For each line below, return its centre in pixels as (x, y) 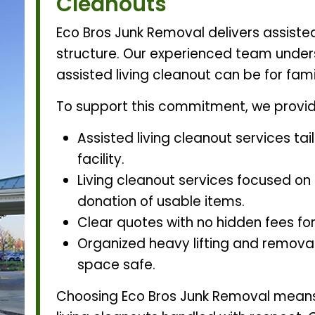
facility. (101, 159)
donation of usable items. (161, 201)
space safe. (116, 264)
